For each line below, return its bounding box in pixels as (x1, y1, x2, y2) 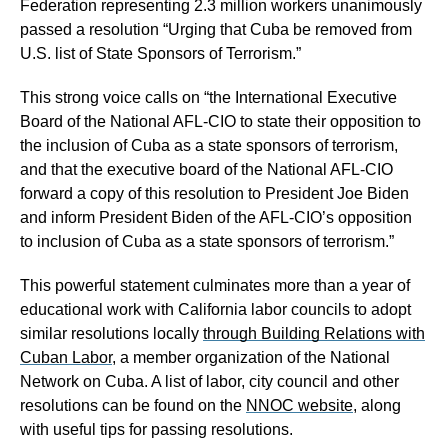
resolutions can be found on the (20, 397, 246, 414)
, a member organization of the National (112, 349, 390, 366)
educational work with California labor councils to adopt (20, 301, 411, 318)
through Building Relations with (203, 325, 425, 342)
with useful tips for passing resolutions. (20, 421, 293, 438)
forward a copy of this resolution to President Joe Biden (20, 185, 409, 202)
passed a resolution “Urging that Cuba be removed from (20, 21, 412, 38)
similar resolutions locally (20, 325, 203, 342)
